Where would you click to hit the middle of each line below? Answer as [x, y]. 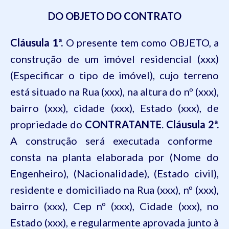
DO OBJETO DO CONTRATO [114, 16]
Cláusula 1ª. [37, 42]
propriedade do [48, 124]
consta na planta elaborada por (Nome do [114, 157]
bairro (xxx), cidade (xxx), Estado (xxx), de [114, 108]
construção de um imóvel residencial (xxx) [114, 59]
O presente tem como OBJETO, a [141, 42]
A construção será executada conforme [111, 141]
